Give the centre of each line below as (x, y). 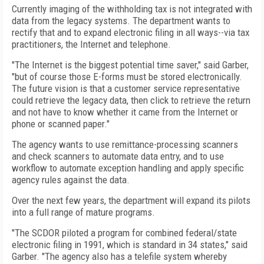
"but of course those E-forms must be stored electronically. (127, 77)
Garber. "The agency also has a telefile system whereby (119, 256)
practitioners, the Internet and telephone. (91, 44)
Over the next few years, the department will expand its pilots (131, 200)
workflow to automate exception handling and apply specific (128, 168)
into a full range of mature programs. (83, 212)
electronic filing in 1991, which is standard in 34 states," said (130, 245)
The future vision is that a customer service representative (126, 88)
